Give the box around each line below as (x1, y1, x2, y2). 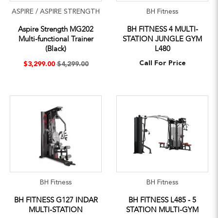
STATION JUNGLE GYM (123, 34, 202, 44)
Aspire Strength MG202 (18, 24, 93, 34)
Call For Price (139, 59, 186, 67)
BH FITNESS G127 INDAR (14, 195, 98, 205)
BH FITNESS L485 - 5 (128, 195, 196, 205)
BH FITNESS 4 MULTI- (127, 24, 198, 34)
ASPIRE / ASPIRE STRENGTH (12, 8, 100, 15)
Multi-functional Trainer (18, 34, 93, 44)
